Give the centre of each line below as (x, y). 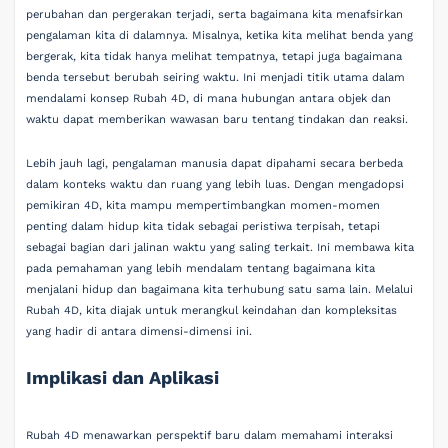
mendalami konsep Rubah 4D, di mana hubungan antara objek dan (209, 98)
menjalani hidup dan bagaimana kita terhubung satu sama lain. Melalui (220, 289)
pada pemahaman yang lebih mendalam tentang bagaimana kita (201, 268)
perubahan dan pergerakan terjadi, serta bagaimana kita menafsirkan (215, 14)
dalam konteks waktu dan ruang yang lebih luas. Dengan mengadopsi (215, 184)
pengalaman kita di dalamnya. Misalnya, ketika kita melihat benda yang (220, 35)
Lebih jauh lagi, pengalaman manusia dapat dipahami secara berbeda (215, 163)
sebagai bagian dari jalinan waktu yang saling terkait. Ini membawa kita (220, 247)
